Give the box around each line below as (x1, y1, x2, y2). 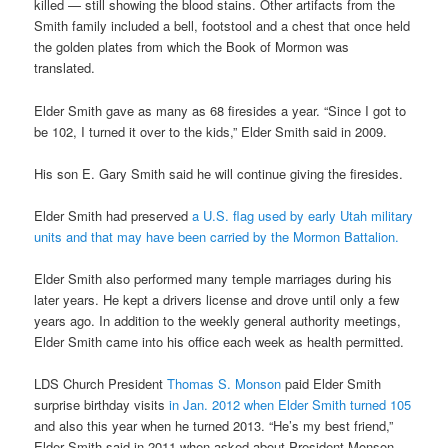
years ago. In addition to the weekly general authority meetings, (34, 310, 402, 330)
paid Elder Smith (281, 374, 382, 394)
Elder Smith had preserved (34, 205, 193, 225)
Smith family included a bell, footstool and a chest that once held (34, 16, 411, 36)
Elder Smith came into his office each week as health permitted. (34, 331, 405, 351)
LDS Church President (34, 374, 168, 394)
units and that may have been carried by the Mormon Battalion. (34, 226, 400, 246)
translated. (34, 58, 96, 78)
